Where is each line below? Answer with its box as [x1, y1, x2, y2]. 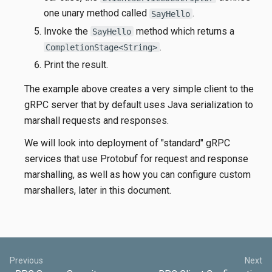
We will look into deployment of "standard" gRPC [24, 137, 230, 149]
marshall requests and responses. [24, 115, 169, 127]
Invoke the [43, 25, 90, 37]
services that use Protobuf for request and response [24, 152, 248, 165]
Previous [10, 255, 43, 265]
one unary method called [43, 7, 149, 19]
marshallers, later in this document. [24, 184, 171, 196]
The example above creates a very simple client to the [24, 83, 254, 95]
